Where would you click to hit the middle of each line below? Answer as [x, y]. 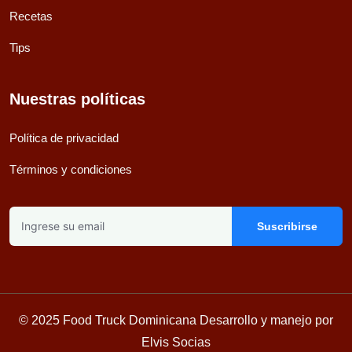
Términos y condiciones [71, 169]
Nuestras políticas [77, 99]
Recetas [31, 16]
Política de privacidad [64, 137]
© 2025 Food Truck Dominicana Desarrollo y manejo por [176, 320]
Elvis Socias [176, 342]
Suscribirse [287, 226]
